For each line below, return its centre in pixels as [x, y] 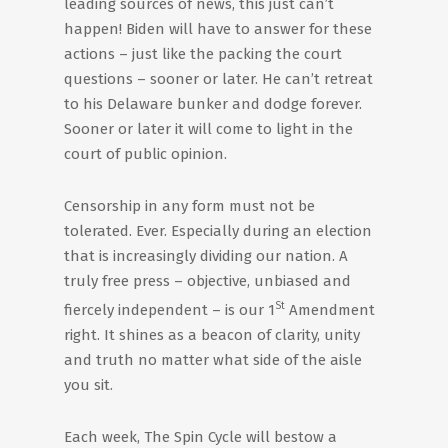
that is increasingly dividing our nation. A [206, 256]
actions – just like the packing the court [203, 54]
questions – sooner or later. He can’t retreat [218, 79]
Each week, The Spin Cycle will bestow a [200, 437]
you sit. [88, 385]
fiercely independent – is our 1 [169, 310]
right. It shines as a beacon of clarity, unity [212, 335]
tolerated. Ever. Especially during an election [218, 231]
